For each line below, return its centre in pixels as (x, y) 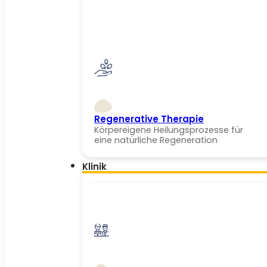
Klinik (94, 166)
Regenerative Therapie (149, 119)
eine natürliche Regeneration (156, 140)
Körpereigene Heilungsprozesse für (169, 130)
